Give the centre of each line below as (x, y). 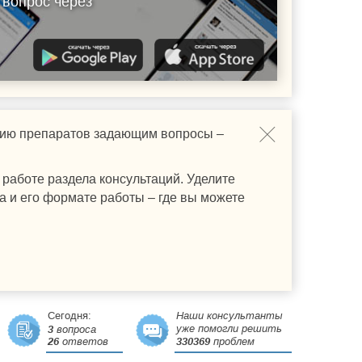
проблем (232, 341)
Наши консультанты (229, 316)
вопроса (75, 329)
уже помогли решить (229, 328)
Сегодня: (69, 316)
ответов (84, 341)
